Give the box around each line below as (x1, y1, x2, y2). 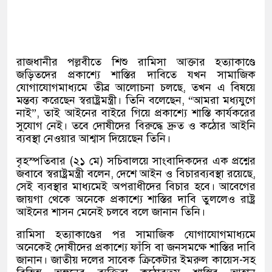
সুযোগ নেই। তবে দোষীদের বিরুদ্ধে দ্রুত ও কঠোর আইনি (16, 119, 256, 132)
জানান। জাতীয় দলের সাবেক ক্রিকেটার (16, 253, 181, 267)
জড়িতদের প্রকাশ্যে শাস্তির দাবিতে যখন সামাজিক (16, 68, 256, 81)
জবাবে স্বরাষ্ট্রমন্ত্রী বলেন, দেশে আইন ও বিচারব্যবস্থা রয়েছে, (16, 167, 256, 180)
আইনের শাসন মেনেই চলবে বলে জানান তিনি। (16, 205, 205, 219)
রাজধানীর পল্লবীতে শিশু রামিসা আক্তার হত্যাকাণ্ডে (16, 55, 256, 69)
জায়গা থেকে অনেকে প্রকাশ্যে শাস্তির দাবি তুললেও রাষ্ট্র (16, 192, 256, 206)
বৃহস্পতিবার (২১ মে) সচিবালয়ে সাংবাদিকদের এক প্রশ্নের (16, 154, 256, 168)
